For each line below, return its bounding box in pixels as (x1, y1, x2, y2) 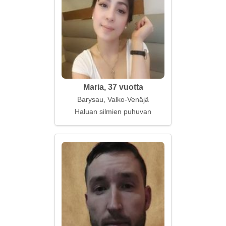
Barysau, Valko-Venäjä (77, 95, 149, 103)
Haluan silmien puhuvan (75, 107, 151, 116)
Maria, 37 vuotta (83, 83, 143, 91)
